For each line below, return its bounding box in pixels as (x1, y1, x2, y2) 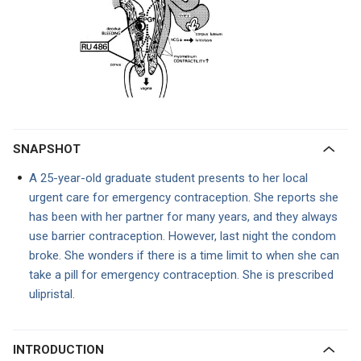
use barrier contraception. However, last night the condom (29, 229, 336, 243)
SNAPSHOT (21, 142, 81, 156)
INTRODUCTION (16, 342, 104, 357)
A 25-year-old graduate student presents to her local (29, 171, 308, 185)
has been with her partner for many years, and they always (29, 210, 338, 224)
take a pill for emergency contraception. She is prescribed (29, 268, 334, 282)
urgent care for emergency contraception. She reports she (29, 190, 338, 205)
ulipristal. (29, 287, 75, 301)
